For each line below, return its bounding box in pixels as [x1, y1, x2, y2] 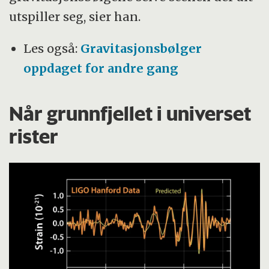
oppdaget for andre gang [23, 60, 179, 76]
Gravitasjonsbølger [80, 40, 202, 56]
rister [9, 124, 59, 148]
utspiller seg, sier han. [9, 8, 141, 24]
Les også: [23, 40, 81, 56]
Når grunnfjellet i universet [9, 101, 252, 125]
